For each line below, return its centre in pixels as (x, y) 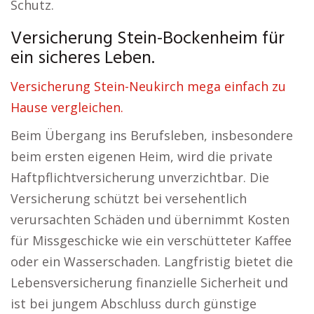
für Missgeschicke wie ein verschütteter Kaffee (151, 240)
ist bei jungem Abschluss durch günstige (134, 303)
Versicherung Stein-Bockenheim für (148, 39)
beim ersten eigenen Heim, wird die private (142, 156)
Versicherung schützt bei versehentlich (129, 198)
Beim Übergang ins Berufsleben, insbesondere (152, 135)
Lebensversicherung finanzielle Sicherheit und (149, 282)
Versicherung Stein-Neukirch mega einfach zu (148, 86)
